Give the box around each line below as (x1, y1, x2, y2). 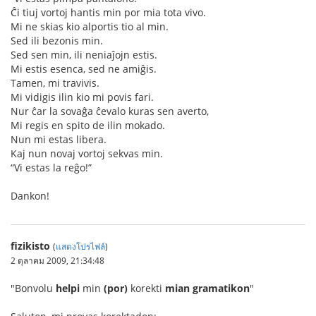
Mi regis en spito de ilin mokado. (11, 119, 165, 132)
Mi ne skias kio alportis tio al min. (11, 20, 169, 33)
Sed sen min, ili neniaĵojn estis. (11, 48, 157, 61)
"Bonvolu (11, 281, 56, 295)
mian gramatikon (165, 281, 250, 295)
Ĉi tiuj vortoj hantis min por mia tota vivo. (11, 6, 206, 19)
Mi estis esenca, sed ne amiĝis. (11, 62, 157, 75)
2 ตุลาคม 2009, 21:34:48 (11, 255, 104, 266)
